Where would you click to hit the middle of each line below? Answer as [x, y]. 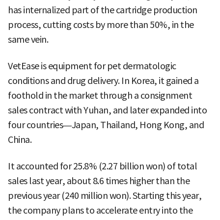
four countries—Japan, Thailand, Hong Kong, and [106, 125]
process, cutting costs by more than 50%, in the [101, 25]
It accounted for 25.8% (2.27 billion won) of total [102, 166]
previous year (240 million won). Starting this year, [105, 196]
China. [20, 140]
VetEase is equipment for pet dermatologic [92, 66]
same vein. [28, 40]
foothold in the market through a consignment [100, 96]
